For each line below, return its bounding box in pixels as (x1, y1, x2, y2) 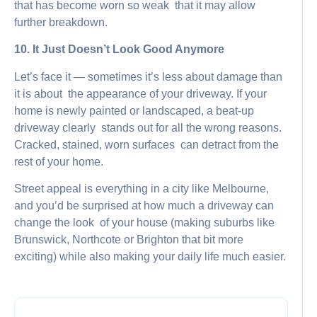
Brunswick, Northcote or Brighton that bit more (14, 234, 243, 246)
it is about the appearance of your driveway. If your (14, 87, 267, 100)
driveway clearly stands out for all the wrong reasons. (14, 121, 282, 134)
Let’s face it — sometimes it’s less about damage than (14, 70, 282, 83)
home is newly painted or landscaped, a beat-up (14, 104, 254, 117)
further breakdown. (14, 16, 108, 28)
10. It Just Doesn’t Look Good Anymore (14, 43, 224, 56)
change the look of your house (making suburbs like (14, 217, 275, 229)
